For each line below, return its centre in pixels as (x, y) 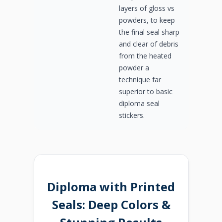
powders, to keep (147, 20)
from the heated (145, 56)
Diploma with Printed (111, 186)
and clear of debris (149, 44)
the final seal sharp (149, 32)
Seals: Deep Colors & (111, 204)
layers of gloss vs (147, 8)
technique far (140, 80)
